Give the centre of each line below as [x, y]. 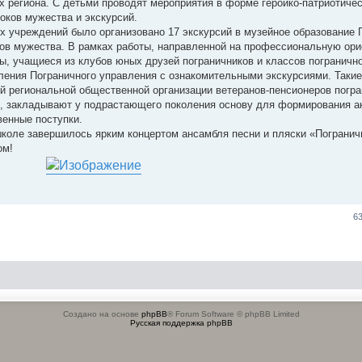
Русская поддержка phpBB [181, 322]
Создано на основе [102, 314]
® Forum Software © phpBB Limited [233, 314]
